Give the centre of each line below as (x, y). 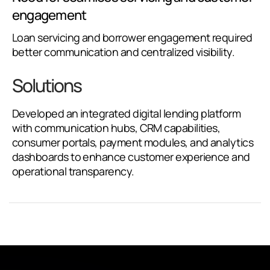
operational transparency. (73, 171)
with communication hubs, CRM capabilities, (116, 128)
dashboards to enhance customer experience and (131, 157)
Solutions (47, 85)
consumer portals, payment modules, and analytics (133, 142)
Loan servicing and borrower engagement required (132, 37)
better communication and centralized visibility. (124, 52)
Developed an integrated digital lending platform (127, 113)
